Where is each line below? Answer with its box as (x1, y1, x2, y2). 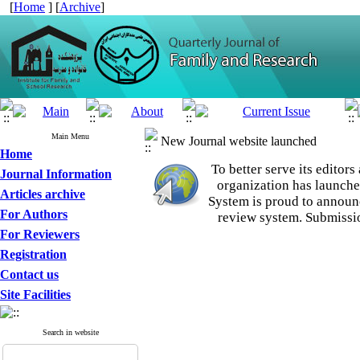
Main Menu (51, 132, 89, 141)
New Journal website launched (161, 134, 317, 148)
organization (216, 178, 292, 193)
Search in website (42, 328, 99, 337)
